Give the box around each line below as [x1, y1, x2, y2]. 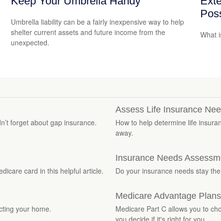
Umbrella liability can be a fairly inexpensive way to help [11, 16, 184, 27]
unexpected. [11, 37, 50, 47]
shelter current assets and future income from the [11, 27, 166, 37]
